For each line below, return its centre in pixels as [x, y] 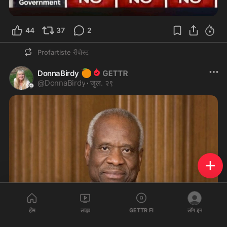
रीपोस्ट [81, 52]
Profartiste [54, 52]
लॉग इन [195, 210]
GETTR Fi [141, 210]
